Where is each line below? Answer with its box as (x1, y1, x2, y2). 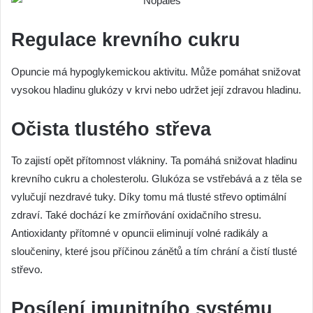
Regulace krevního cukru (11, 29, 240, 51)
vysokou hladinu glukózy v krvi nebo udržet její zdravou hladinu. (11, 83, 301, 96)
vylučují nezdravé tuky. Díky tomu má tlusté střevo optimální (11, 191, 286, 203)
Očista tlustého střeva (11, 118, 211, 140)
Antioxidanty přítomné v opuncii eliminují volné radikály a (11, 227, 268, 240)
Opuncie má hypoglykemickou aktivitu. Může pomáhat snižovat (11, 65, 300, 78)
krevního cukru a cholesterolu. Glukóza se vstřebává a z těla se (11, 173, 302, 185)
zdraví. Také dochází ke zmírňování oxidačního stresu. (11, 209, 261, 221)
